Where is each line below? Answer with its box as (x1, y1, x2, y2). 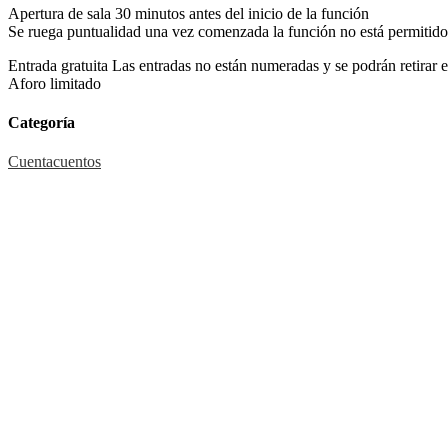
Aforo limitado (8, 74, 101, 92)
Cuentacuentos (8, 153, 101, 171)
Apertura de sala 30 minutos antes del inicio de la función (8, 4, 369, 22)
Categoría (8, 113, 75, 131)
